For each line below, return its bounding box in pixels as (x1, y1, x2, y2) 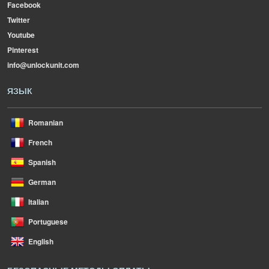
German (28, 177, 56, 187)
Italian (28, 196, 49, 207)
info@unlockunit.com (7, 59, 79, 70)
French (28, 137, 52, 148)
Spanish (28, 157, 56, 168)
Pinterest (7, 44, 38, 55)
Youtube (7, 29, 35, 40)
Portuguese (28, 216, 68, 227)
